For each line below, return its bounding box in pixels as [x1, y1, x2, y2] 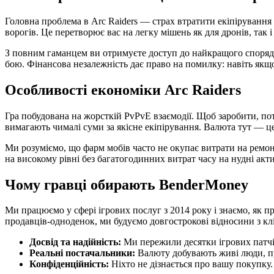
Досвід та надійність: [29, 237, 121, 248]
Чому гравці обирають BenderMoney [5, 176, 248, 193]
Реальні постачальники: [29, 248, 135, 259]
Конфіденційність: [29, 259, 109, 270]
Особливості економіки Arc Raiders [5, 81, 241, 98]
